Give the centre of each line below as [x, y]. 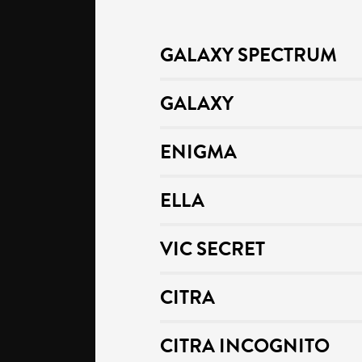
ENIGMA [198, 152]
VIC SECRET [213, 249]
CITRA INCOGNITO [245, 346]
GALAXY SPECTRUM [248, 55]
